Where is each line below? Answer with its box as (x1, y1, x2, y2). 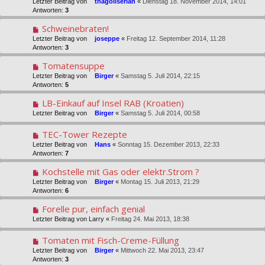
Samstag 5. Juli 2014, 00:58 (121, 109, 200, 117)
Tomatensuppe (41, 60, 105, 72)
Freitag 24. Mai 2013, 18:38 (111, 215, 189, 223)
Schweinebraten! (41, 22, 109, 35)
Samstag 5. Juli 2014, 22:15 (121, 72, 200, 80)
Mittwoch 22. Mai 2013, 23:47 (121, 247, 204, 254)
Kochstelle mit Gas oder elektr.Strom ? (41, 166, 199, 178)
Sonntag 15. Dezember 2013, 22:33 (118, 141, 219, 148)
